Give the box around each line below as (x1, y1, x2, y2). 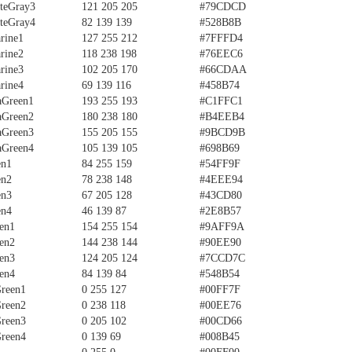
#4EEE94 (200, 174, 243, 185)
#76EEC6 (200, 48, 243, 60)
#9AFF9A (200, 221, 244, 233)
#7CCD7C (200, 252, 245, 264)
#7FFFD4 (200, 32, 243, 44)
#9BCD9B (200, 126, 245, 138)
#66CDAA (200, 64, 247, 75)
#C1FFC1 (200, 95, 243, 107)
